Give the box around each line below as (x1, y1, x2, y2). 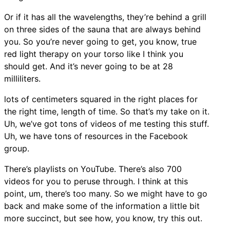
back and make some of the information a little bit (4, 200, 200, 211)
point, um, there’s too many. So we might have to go (4, 188, 207, 199)
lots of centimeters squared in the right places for (4, 93, 198, 104)
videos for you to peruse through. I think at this (4, 176, 188, 186)
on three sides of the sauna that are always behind (4, 24, 201, 34)
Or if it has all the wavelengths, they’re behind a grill (4, 11, 206, 22)
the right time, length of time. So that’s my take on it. (4, 106, 209, 117)
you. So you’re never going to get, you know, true (4, 36, 197, 47)
